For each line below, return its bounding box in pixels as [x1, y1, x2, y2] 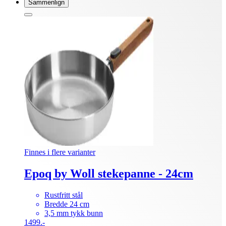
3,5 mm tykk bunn [44, 208, 103, 217]
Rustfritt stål [44, 190, 83, 199]
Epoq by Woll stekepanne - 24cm [24, 166, 193, 180]
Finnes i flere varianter [24, 147, 95, 156]
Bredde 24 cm [44, 199, 89, 208]
